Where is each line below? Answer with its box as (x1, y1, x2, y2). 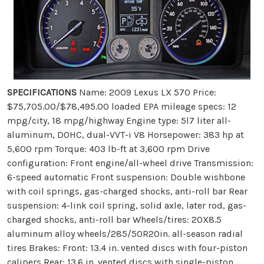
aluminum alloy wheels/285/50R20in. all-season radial (7, 228, 243, 240)
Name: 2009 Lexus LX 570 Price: (77, 87, 216, 98)
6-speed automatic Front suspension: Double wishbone (7, 171, 245, 183)
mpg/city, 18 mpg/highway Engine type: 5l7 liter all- (7, 115, 231, 127)
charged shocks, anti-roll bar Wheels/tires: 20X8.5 (7, 214, 222, 226)
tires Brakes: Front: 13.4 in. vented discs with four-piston (7, 242, 247, 254)
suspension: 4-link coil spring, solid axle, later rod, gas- (7, 200, 246, 212)
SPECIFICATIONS (7, 87, 77, 98)
